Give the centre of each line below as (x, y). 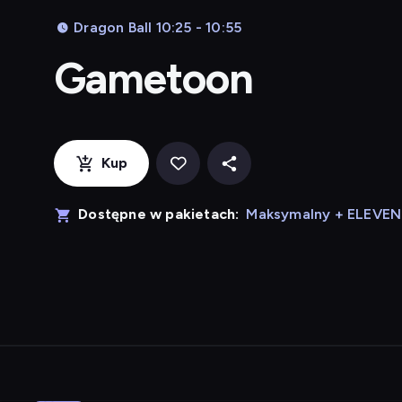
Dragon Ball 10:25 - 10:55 (158, 27)
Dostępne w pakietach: (159, 214)
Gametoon (154, 78)
